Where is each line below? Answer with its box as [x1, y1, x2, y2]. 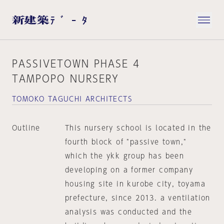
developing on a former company [64, 166, 193, 173]
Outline [12, 124, 40, 131]
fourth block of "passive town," [64, 138, 187, 145]
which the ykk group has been [64, 152, 184, 159]
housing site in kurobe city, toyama [64, 180, 205, 187]
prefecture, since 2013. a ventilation [64, 194, 210, 201]
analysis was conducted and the [64, 208, 192, 215]
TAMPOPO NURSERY [12, 73, 119, 83]
